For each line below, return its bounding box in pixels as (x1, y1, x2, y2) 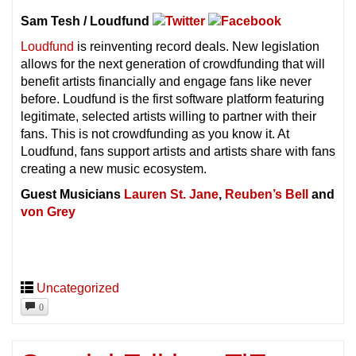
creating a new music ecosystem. (21, 162, 207, 176)
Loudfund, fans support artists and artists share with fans (21, 145, 335, 159)
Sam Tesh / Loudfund (21, 14, 153, 28)
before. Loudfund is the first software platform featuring (21, 92, 324, 106)
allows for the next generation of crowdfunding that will (21, 57, 325, 72)
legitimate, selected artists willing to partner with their (21, 110, 316, 124)
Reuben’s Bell (225, 188, 308, 202)
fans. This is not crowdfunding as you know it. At (21, 127, 289, 141)
